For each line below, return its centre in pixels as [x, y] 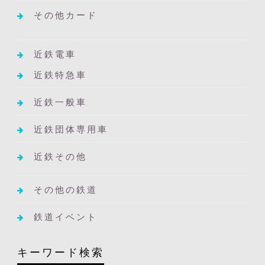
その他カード [65, 14]
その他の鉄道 [65, 189]
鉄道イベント [65, 216]
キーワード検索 [60, 252]
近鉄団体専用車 [71, 129]
